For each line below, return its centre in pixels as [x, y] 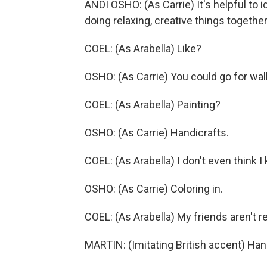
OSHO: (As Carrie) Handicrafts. [157, 133]
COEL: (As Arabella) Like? [143, 49]
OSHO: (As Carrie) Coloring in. [154, 189]
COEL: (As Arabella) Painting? [153, 105]
